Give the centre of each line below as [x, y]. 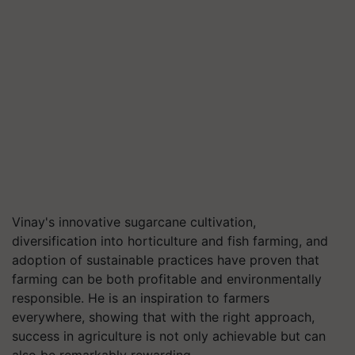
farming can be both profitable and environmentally [167, 279]
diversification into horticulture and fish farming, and [170, 240]
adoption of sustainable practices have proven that [166, 260]
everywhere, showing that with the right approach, [163, 317]
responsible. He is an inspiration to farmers [141, 298]
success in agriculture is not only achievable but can [169, 336]
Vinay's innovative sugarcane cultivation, [134, 221]
